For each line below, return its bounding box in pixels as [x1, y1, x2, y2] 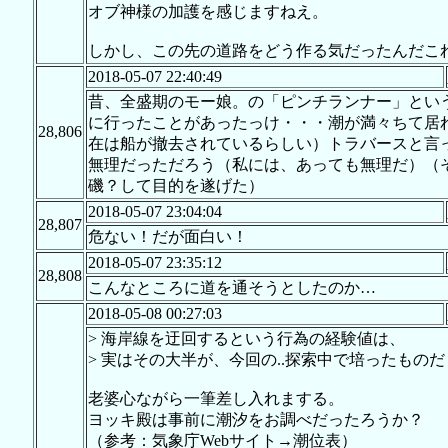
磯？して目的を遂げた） [87, 177, 264, 195]
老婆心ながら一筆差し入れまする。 [87, 390, 344, 408]
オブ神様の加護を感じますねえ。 [87, 3, 328, 21]
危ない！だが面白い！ [87, 228, 248, 246]
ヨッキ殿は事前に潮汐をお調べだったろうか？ [87, 411, 424, 429]
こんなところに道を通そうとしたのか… [87, 279, 376, 297]
